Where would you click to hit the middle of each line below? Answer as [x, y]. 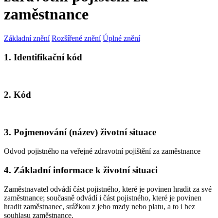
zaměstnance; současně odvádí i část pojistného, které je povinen [103, 198]
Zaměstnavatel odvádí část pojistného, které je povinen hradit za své [108, 189]
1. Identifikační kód [43, 57]
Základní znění [27, 38]
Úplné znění [121, 38]
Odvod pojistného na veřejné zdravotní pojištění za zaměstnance [102, 151]
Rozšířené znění [76, 38]
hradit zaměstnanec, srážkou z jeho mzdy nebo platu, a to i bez [100, 206]
